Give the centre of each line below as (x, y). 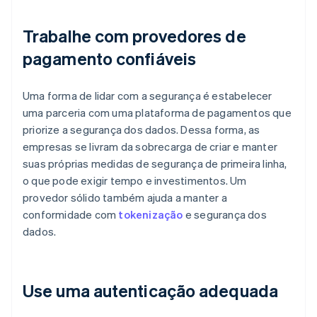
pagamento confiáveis (110, 59)
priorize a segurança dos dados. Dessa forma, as (142, 130)
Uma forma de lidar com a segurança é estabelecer (148, 96)
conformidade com (71, 215)
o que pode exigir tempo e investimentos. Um (135, 181)
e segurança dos (225, 215)
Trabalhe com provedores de (134, 36)
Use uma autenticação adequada (150, 291)
